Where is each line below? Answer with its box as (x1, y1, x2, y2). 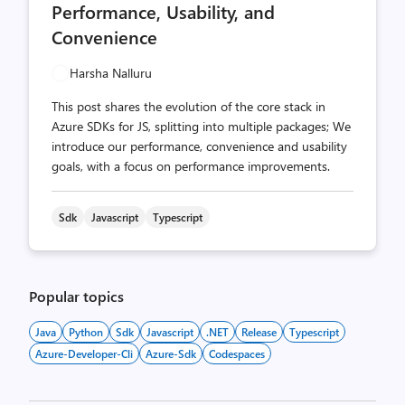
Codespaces (209, 346, 265, 361)
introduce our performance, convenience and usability (52, 137, 347, 155)
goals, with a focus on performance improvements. (52, 157, 330, 174)
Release (241, 325, 277, 339)
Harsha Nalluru (70, 64, 152, 81)
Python (69, 325, 103, 339)
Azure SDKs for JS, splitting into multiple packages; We (52, 118, 351, 135)
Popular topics (29, 287, 124, 306)
